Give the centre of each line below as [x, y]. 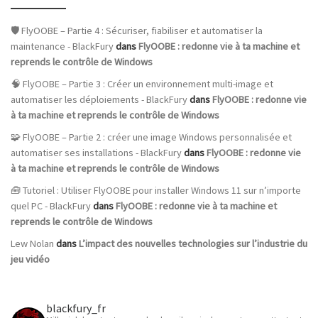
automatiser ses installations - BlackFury [96, 153]
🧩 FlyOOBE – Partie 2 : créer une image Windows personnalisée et [151, 137]
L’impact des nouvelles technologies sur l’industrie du [193, 243]
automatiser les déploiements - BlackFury [99, 100]
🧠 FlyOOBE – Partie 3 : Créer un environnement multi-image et [142, 84]
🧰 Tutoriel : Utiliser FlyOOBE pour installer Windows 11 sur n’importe [156, 191]
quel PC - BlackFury [51, 206]
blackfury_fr [76, 308]
